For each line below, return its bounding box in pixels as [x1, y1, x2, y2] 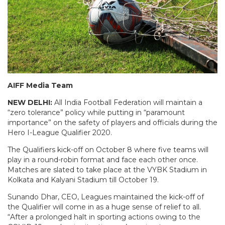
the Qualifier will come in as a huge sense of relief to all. [8, 202, 201, 211]
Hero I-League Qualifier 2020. [8, 128, 112, 137]
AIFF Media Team [8, 80, 73, 90]
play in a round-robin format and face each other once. [8, 155, 198, 164]
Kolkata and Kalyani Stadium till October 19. [8, 175, 159, 184]
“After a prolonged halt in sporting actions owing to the [8, 212, 200, 221]
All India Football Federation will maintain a [52, 97, 202, 107]
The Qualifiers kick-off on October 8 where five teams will [8, 145, 208, 154]
